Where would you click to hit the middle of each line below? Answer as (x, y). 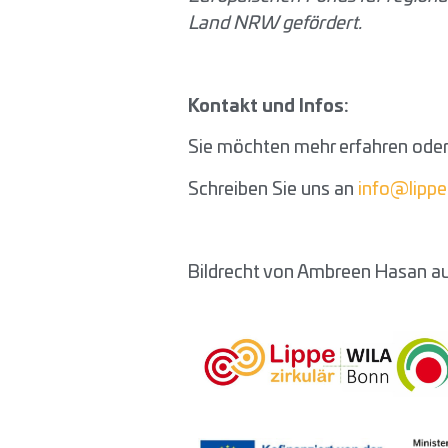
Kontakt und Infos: (268, 107)
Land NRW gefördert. (275, 24)
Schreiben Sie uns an (273, 189)
